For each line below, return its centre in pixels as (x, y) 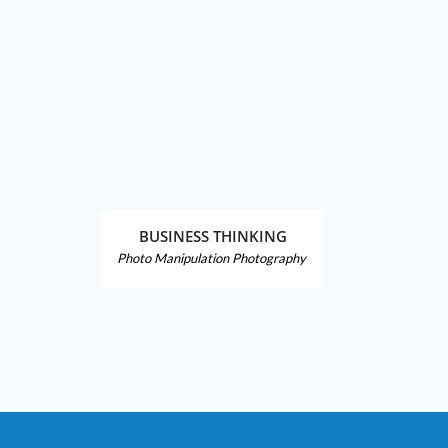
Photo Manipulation (173, 258)
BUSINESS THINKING (213, 236)
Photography (269, 258)
